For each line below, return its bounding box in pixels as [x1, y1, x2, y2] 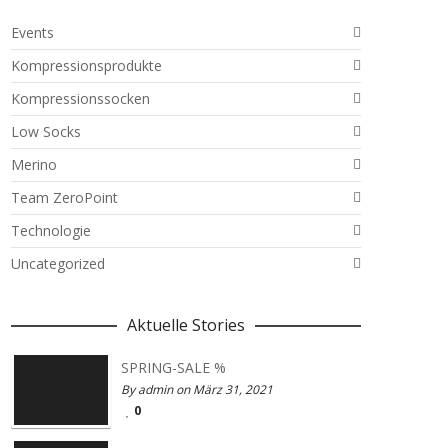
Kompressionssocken [11, 89, 150, 108]
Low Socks [11, 122, 81, 141]
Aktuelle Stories [127, 314, 245, 336]
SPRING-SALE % [121, 358, 226, 377]
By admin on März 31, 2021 [121, 381, 273, 398]
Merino [11, 155, 57, 174]
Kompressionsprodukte [11, 56, 162, 75]
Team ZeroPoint [11, 188, 118, 207]
